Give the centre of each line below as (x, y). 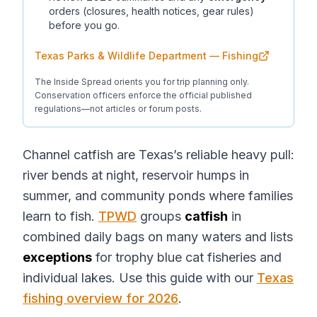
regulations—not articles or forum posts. (118, 109)
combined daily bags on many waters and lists (158, 237)
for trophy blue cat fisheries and (187, 257)
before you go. (84, 25)
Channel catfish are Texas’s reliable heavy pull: (158, 155)
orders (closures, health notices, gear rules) (151, 11)
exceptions (57, 257)
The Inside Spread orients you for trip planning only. (142, 82)
